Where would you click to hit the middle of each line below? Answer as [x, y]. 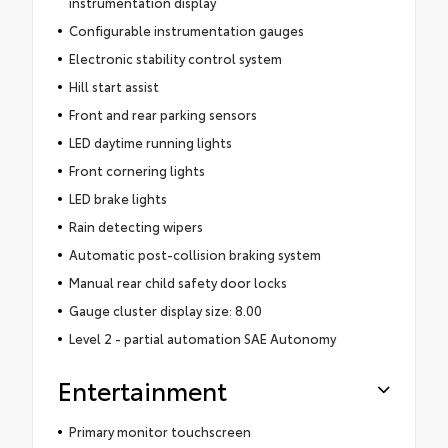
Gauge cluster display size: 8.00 [165, 309]
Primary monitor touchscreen [159, 430]
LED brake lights [117, 197]
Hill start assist [113, 85]
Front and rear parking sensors [162, 113]
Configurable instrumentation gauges [186, 29]
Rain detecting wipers [135, 225]
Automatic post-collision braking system [194, 253]
